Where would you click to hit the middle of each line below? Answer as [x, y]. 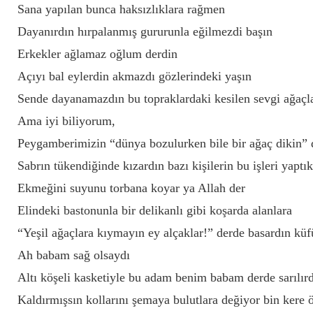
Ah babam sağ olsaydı [74, 255]
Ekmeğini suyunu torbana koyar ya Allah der [131, 188]
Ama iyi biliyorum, [66, 121]
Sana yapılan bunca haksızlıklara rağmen [121, 9]
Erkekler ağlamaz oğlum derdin [97, 54]
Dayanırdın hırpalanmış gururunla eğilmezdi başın [145, 31]
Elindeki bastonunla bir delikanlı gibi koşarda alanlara [155, 210]
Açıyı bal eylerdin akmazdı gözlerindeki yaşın [134, 76]
